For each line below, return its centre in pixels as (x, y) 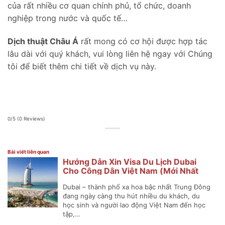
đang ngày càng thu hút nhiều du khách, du (131, 196)
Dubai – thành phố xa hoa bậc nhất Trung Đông (137, 187)
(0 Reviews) (31, 118)
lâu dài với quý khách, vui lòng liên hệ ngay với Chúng (110, 53)
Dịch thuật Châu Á (43, 41)
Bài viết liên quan (28, 151)
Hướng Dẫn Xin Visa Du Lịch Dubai (130, 161)
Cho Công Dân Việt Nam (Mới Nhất (131, 171)
